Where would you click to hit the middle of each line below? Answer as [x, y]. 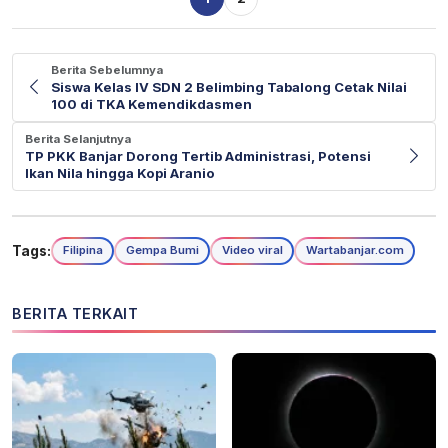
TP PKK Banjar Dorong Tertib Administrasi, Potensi [198, 155]
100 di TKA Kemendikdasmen [151, 103]
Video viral [252, 250]
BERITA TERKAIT [75, 313]
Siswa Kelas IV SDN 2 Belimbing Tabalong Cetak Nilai [229, 86]
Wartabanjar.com [354, 250]
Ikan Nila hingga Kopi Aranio [120, 172]
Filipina [82, 250]
